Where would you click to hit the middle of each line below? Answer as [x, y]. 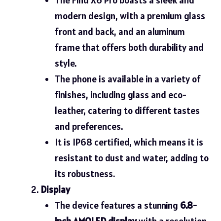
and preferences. [89, 126]
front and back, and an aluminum [120, 31]
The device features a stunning [117, 205]
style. [65, 63]
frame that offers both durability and [129, 47]
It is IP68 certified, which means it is [129, 142]
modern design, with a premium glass [130, 16]
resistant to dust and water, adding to [131, 158]
